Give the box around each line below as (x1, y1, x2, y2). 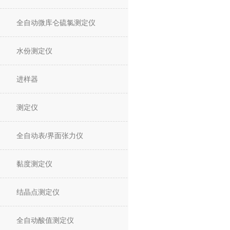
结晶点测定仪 (16, 188, 60, 196)
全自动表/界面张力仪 (16, 131, 83, 140)
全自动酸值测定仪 (16, 216, 74, 224)
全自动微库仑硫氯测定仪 (16, 18, 95, 27)
